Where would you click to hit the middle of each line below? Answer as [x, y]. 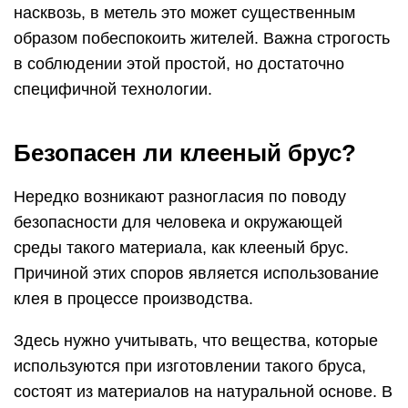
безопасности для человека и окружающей [178, 222]
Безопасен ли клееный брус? [185, 153]
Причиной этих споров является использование [196, 273]
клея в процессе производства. [133, 299]
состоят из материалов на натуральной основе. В [203, 392]
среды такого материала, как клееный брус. [181, 248]
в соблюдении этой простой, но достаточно [179, 64]
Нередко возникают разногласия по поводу [180, 197]
